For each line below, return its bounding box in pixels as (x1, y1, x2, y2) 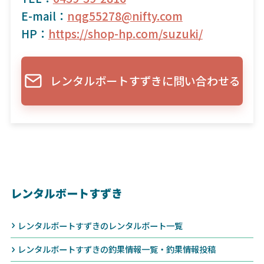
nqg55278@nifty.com (67, 7, 183, 24)
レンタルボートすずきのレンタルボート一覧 (18, 219, 183, 232)
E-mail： (21, 7, 67, 24)
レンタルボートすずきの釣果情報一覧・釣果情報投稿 (18, 243, 216, 256)
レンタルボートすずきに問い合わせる (50, 72, 241, 90)
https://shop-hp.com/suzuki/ (48, 25, 203, 42)
